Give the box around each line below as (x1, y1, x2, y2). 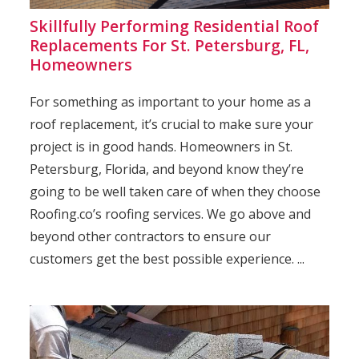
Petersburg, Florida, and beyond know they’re (30, 159, 305, 178)
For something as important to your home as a (30, 92, 312, 111)
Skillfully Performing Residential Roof (30, 14, 320, 37)
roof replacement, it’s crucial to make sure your (30, 115, 314, 133)
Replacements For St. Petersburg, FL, (30, 34, 310, 56)
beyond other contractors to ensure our (30, 227, 272, 245)
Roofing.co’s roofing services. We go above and (30, 204, 312, 223)
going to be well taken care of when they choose (30, 182, 321, 200)
